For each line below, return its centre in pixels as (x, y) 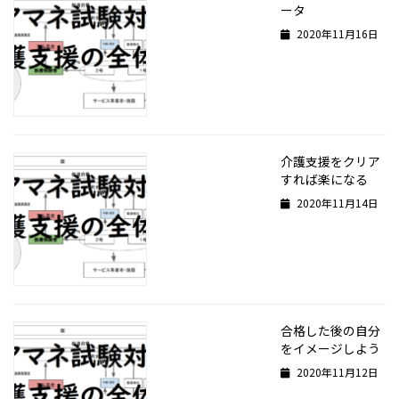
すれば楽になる (324, 179)
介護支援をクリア (330, 162)
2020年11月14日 (336, 202)
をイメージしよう (330, 349)
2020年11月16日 (336, 33)
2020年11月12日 (336, 371)
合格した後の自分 (330, 331)
